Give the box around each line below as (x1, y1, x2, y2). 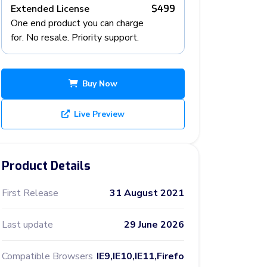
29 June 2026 (124, 218, 184, 231)
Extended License (11, 2, 89, 15)
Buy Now (82, 78, 117, 89)
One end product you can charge (11, 17, 144, 30)
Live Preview (72, 108, 125, 120)
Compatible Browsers (2, 250, 93, 263)
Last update (2, 218, 53, 231)
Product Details (2, 158, 91, 174)
